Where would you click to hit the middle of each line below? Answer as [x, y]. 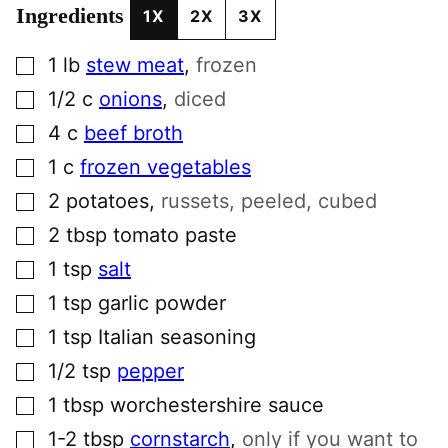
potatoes [107, 200]
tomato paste [175, 234]
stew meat [135, 64]
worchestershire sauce [217, 404]
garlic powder [162, 302]
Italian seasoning [177, 336]
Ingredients [73, 15]
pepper [150, 370]
